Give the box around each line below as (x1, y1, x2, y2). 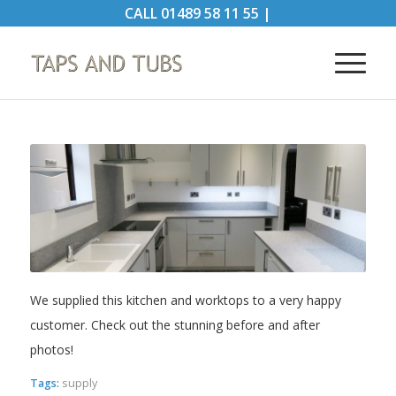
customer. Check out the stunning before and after (29, 316, 320, 333)
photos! (29, 340, 73, 358)
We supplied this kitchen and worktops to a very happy (29, 291, 341, 308)
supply (61, 376, 97, 392)
